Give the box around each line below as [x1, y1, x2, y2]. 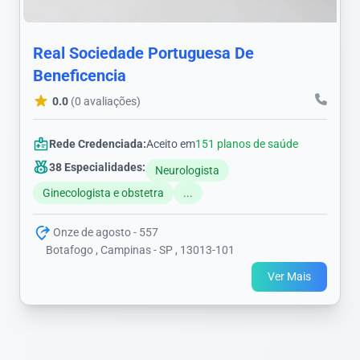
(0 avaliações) [71, 94, 141, 108]
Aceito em [146, 137, 195, 150]
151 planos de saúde [195, 137, 298, 150]
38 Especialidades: [49, 160, 145, 174]
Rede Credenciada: [49, 137, 146, 150]
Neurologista [155, 163, 219, 177]
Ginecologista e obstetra [43, 186, 164, 199]
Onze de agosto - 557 [51, 225, 158, 239]
